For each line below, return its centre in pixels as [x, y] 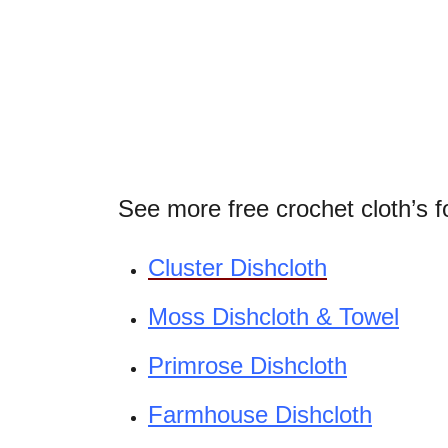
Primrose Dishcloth [247, 365]
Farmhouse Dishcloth [260, 414]
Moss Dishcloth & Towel [273, 316]
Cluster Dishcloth [237, 267]
